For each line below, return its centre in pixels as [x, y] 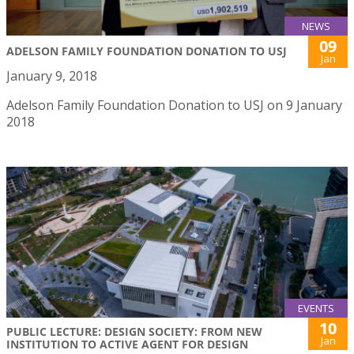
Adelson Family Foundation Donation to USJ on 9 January [174, 105]
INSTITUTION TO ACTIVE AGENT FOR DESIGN [127, 345]
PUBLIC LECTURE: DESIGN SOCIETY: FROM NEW [134, 332]
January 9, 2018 [52, 76]
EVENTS [316, 309]
